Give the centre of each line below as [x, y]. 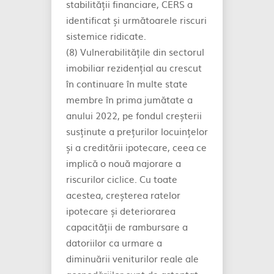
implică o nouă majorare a [124, 163]
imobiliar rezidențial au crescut [134, 68]
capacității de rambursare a [127, 227]
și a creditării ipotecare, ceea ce [136, 147]
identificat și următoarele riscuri [136, 20]
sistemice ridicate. [106, 36]
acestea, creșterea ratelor [123, 195]
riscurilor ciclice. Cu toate [122, 179]
